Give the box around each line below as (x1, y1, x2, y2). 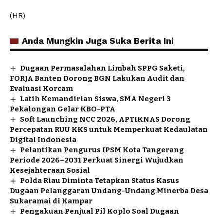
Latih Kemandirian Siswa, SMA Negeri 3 (20, 94, 171, 103)
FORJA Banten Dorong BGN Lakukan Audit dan (10, 73, 184, 83)
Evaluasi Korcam (10, 84, 73, 93)
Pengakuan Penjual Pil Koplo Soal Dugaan (20, 206, 180, 216)
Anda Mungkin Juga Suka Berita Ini (22, 35, 174, 46)
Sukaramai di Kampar (10, 196, 92, 205)
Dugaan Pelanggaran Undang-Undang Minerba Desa (10, 186, 208, 195)
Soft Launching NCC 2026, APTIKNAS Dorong (20, 114, 191, 124)
